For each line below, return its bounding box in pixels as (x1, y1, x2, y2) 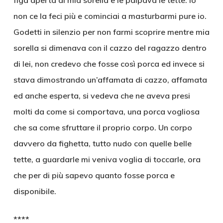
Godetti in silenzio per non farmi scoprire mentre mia (13, 27, 210, 37)
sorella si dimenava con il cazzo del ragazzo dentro (13, 43, 207, 53)
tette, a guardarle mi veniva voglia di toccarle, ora (13, 154, 201, 164)
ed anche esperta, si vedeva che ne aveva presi (13, 91, 190, 101)
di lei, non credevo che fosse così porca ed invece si (13, 59, 205, 69)
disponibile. (13, 186, 56, 196)
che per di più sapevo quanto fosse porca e (13, 170, 175, 180)
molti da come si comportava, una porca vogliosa (13, 107, 200, 116)
